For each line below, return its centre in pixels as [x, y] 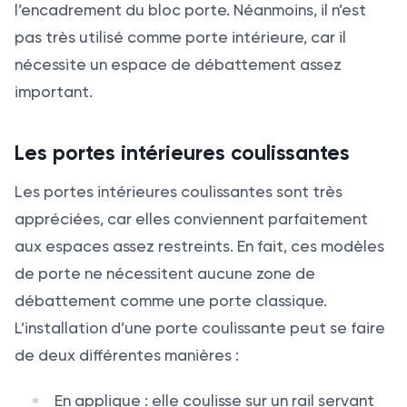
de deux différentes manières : [127, 355]
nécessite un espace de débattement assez [178, 64]
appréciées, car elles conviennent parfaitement [191, 218]
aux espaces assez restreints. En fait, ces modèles [199, 246]
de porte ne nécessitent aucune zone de [165, 273]
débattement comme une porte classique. [171, 300]
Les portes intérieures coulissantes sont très [179, 191]
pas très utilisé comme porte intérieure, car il [180, 37]
